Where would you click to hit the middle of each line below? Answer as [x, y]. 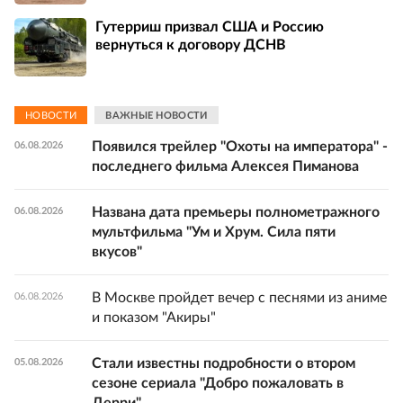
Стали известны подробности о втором [224, 364]
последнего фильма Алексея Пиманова [225, 167]
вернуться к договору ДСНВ [191, 45]
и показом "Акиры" [154, 318]
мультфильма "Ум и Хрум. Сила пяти [214, 233]
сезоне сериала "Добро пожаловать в [218, 384]
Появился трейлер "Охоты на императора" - [240, 147]
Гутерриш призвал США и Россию [210, 27]
